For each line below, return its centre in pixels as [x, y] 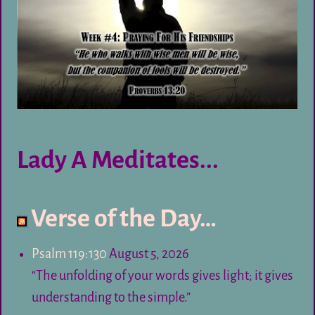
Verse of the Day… [124, 218]
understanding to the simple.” [111, 298]
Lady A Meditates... [118, 160]
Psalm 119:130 [69, 254]
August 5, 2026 [149, 254]
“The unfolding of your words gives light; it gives [162, 276]
